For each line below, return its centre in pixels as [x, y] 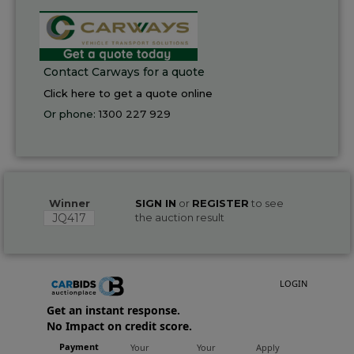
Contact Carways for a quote [124, 72]
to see [266, 203]
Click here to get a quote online [128, 93]
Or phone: [71, 113]
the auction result [179, 217]
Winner [69, 203]
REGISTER [220, 203]
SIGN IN [155, 203]
